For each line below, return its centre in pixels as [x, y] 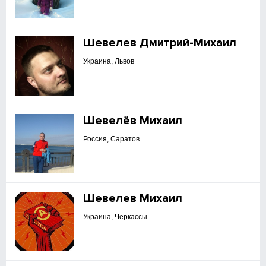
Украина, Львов [109, 61]
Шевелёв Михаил [133, 121]
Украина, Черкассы [115, 217]
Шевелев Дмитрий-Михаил [160, 43]
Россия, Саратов [112, 139]
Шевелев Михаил [133, 198]
